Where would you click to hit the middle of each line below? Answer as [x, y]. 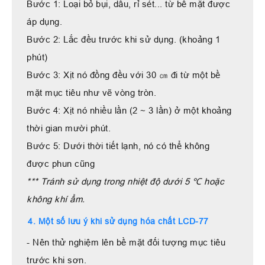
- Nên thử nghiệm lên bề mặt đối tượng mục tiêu [126, 242]
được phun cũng [62, 163]
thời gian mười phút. [70, 128]
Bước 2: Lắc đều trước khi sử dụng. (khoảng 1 [123, 39]
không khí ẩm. [56, 199]
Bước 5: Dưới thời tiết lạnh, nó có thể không [118, 146]
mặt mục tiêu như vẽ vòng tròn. [93, 92]
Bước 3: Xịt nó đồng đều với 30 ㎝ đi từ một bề [124, 75]
